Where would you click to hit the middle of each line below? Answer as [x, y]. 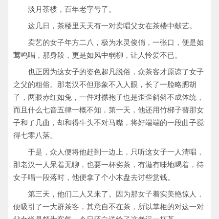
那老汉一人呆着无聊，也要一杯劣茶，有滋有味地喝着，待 [109, 164]
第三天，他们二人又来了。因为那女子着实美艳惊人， [116, 194]
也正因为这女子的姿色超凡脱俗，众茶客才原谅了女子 [116, 72]
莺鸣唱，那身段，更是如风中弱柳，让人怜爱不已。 [98, 55]
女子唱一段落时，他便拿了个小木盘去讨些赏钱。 [94, 177]
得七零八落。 [35, 135]
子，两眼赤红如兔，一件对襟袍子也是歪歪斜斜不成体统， [109, 97]
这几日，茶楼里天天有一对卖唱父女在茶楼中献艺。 [112, 26]
